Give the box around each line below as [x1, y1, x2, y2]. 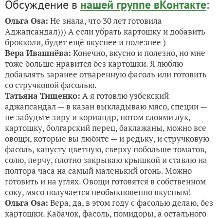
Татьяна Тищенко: [5, 90, 80, 102]
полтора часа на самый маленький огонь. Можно [5, 165, 192, 177]
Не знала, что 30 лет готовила [48, 15, 162, 27]
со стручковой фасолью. [5, 79, 97, 91]
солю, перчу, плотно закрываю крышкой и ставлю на [5, 154, 207, 166]
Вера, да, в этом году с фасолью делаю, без [48, 197, 213, 209]
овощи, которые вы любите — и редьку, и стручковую [5, 133, 209, 145]
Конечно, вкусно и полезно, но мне [71, 47, 205, 59]
